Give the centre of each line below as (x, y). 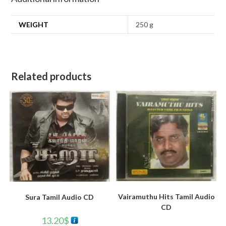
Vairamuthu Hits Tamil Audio (166, 196)
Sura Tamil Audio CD (60, 197)
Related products (51, 76)
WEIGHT (34, 25)
